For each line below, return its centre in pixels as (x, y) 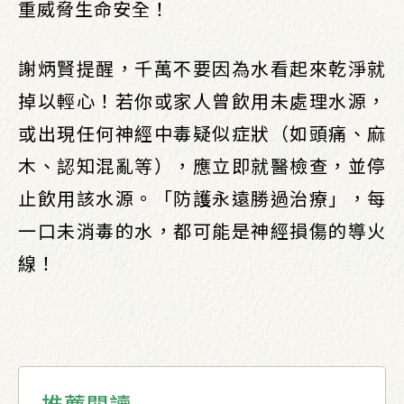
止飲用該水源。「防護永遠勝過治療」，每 (202, 198)
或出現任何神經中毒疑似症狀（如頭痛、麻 (202, 133)
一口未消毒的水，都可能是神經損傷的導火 (202, 230)
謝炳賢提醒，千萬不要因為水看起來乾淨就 (202, 68)
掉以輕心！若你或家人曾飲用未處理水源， (202, 101)
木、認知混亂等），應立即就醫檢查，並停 (202, 165)
